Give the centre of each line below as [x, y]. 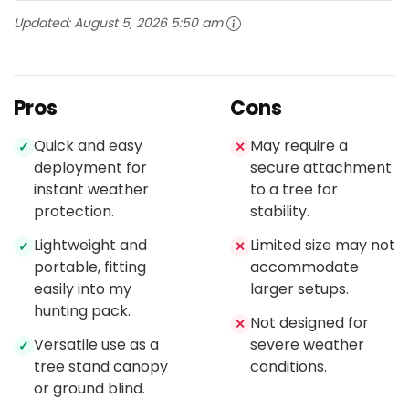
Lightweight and [90, 246]
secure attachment [321, 168]
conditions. [288, 367]
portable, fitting [90, 267]
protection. [74, 212]
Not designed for [309, 323]
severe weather [307, 345]
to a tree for [294, 190]
